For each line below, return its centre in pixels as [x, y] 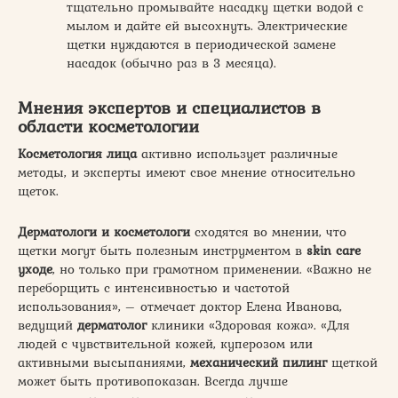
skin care [334, 250]
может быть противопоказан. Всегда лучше [153, 381]
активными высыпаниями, [104, 362]
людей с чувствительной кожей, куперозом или [165, 343]
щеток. [38, 191]
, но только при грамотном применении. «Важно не [212, 269]
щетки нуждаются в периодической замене [201, 44]
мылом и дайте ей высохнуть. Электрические [207, 25]
